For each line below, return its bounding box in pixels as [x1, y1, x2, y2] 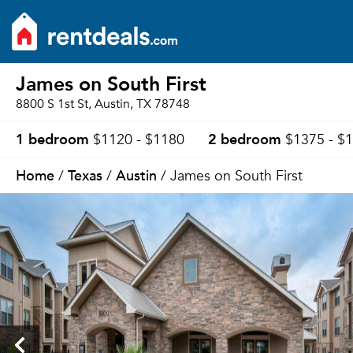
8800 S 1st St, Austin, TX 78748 [16, 96, 190, 112]
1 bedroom [16, 126, 89, 150]
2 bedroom [208, 126, 281, 150]
